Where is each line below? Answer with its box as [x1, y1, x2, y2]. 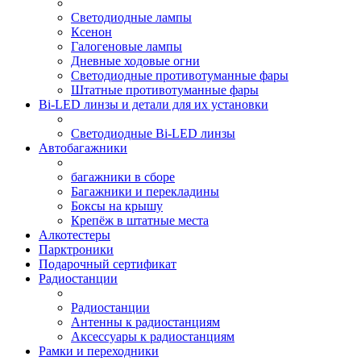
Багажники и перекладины [71, 185, 219, 198]
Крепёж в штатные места [71, 214, 209, 227]
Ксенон [71, 25, 112, 39]
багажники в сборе [71, 170, 175, 184]
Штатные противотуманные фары [71, 83, 259, 97]
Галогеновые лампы [71, 39, 182, 53]
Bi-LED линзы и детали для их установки [39, 98, 268, 111]
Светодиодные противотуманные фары [71, 68, 288, 82]
